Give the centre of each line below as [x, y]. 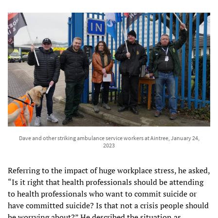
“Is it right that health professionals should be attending [106, 182]
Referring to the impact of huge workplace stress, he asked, [109, 170]
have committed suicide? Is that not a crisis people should [108, 205]
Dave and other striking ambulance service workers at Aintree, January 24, [109, 138]
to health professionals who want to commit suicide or [102, 193]
